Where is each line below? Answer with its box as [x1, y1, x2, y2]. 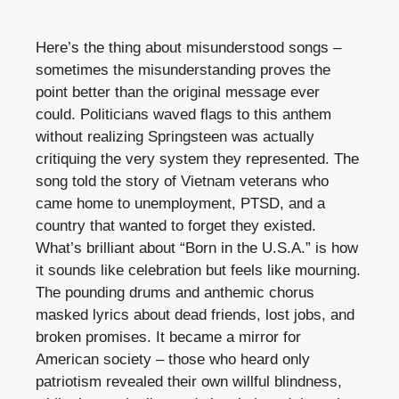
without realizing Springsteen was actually [36, 128, 314, 146]
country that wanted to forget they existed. [36, 217, 316, 235]
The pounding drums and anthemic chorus [36, 284, 314, 302]
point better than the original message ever [36, 84, 320, 102]
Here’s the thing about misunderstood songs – [36, 39, 341, 57]
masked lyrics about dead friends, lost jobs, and [36, 306, 354, 324]
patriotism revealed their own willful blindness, [36, 373, 342, 391]
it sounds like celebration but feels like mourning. [36, 262, 361, 280]
